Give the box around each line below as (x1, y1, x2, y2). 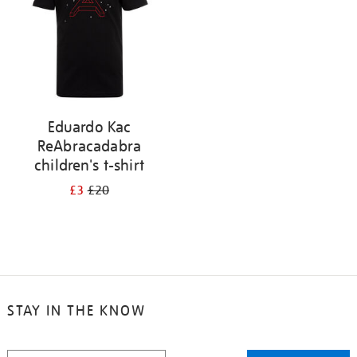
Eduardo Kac (47, 117, 131, 136)
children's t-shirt (34, 155, 144, 175)
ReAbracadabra (37, 136, 142, 155)
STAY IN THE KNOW (6, 301, 146, 320)
